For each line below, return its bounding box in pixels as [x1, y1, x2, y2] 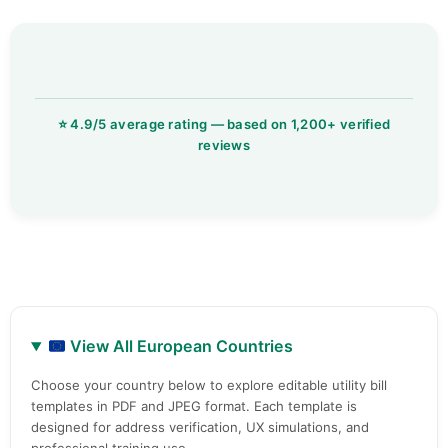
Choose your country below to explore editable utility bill [31, 377, 387, 394]
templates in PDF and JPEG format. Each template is [31, 398, 357, 415]
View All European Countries [66, 336, 294, 357]
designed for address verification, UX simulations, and [31, 419, 369, 436]
